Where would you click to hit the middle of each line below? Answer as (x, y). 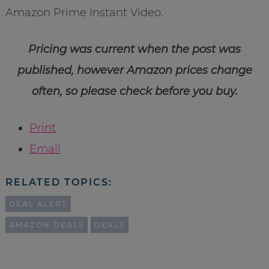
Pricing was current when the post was (134, 49)
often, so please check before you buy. (134, 91)
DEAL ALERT (38, 204)
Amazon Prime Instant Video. (84, 12)
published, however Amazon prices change (134, 70)
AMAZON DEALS (46, 225)
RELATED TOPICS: (59, 182)
